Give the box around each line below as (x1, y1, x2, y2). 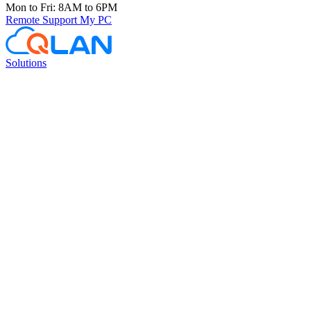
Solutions (6, 57, 47, 69)
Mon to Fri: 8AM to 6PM (6, 1, 117, 13)
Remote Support (6, 14, 80, 26)
